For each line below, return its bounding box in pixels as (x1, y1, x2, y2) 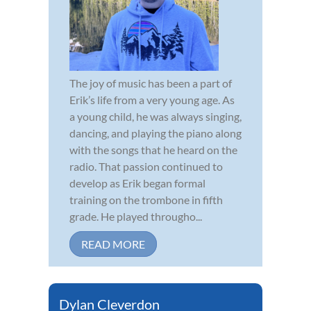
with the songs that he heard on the (69, 143, 237, 157)
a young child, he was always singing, (69, 110, 242, 124)
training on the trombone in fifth (69, 193, 223, 207)
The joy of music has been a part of (69, 76, 232, 90)
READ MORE (81, 237, 145, 251)
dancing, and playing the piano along (69, 126, 242, 140)
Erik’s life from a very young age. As (69, 93, 235, 107)
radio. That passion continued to (69, 160, 223, 174)
